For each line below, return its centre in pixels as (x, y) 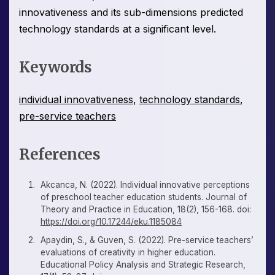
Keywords (55, 68)
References (60, 155)
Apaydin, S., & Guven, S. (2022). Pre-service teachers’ (147, 240)
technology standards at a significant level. (118, 29)
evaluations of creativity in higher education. (128, 253)
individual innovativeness (76, 100)
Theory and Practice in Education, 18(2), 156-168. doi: (146, 210)
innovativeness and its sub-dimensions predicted (131, 13)
